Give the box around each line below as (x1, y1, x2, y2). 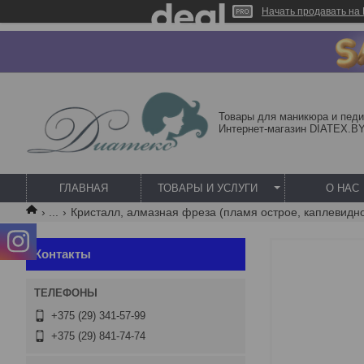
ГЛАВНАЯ (59, 182, 108, 194)
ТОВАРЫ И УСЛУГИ (158, 182, 258, 194)
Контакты (34, 247, 91, 261)
